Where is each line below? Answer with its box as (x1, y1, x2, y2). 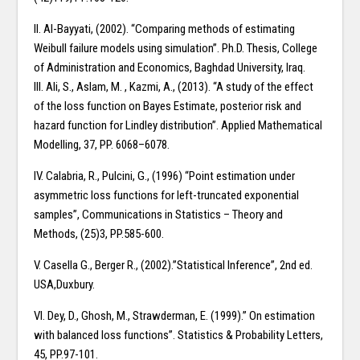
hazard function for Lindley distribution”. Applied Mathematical (34, 118, 323, 133)
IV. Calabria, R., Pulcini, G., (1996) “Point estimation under (34, 169, 296, 184)
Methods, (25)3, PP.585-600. (34, 227, 165, 242)
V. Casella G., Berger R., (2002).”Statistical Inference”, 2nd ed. (34, 258, 313, 273)
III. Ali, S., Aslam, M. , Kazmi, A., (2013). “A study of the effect (34, 80, 314, 95)
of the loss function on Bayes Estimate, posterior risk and (34, 99, 302, 114)
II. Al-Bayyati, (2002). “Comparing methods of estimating (34, 22, 296, 37)
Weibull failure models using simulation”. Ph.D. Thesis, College (34, 41, 318, 56)
